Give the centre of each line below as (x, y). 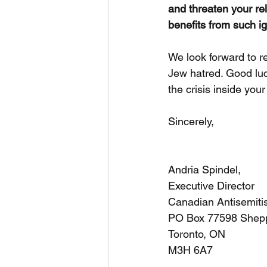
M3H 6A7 (190, 250)
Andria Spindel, (204, 170)
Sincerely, (191, 121)
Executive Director (211, 186)
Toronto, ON (197, 234)
